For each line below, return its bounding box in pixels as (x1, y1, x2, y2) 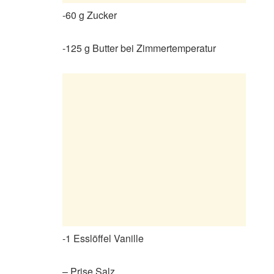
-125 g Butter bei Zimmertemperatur (62, 40, 216, 55)
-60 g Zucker (62, 7, 117, 22)
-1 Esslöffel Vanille (62, 231, 144, 245)
